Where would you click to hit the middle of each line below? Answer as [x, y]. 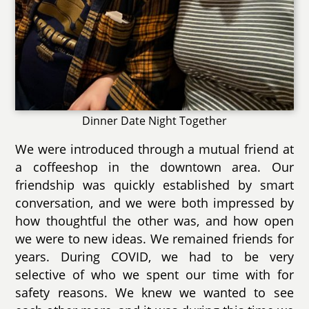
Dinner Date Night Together [154, 121]
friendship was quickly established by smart [154, 185]
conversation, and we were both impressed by [154, 203]
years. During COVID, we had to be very [154, 257]
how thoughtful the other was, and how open [154, 221]
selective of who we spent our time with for [154, 275]
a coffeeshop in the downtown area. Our [154, 167]
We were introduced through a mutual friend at [154, 149]
